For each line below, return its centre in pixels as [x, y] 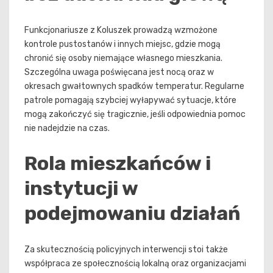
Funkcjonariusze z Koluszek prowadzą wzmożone [121, 30]
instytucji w [81, 189]
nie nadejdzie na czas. [67, 128]
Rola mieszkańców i [118, 164]
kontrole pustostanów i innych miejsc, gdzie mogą [122, 44]
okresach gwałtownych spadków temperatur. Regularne [134, 86]
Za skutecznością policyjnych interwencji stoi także [126, 249]
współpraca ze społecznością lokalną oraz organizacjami [135, 263]
